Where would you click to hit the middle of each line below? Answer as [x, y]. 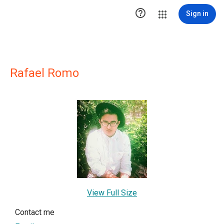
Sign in [197, 13]
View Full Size [112, 192]
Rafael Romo [44, 73]
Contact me [35, 212]
